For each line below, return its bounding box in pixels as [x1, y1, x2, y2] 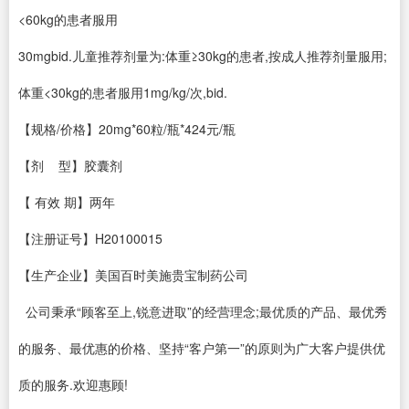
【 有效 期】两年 [18, 193, 115, 211]
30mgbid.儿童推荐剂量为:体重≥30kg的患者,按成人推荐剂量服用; [18, 47, 387, 65]
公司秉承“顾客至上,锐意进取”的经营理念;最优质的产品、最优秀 [18, 302, 387, 320]
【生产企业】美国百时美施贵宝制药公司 [18, 266, 248, 284]
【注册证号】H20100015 [18, 229, 163, 247]
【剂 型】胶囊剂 [18, 156, 122, 174]
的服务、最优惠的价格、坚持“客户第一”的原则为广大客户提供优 [18, 339, 385, 357]
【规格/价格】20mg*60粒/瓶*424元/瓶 [18, 120, 236, 138]
